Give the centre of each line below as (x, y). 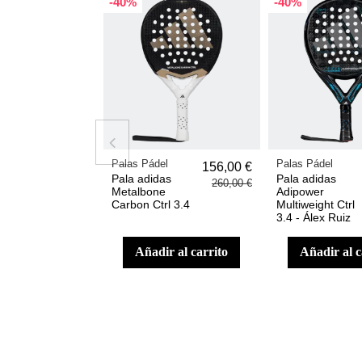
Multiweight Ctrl (315, 204)
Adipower (300, 191)
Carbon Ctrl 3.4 (150, 204)
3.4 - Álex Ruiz (313, 217)
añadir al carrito (187, 252)
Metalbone (138, 191)
